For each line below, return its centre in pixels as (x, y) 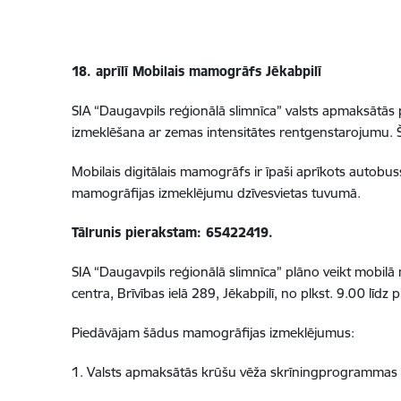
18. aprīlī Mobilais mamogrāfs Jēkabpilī (196, 72)
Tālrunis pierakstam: (136, 233)
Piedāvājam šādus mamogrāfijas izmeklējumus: (213, 333)
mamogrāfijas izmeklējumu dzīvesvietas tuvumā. (216, 193)
